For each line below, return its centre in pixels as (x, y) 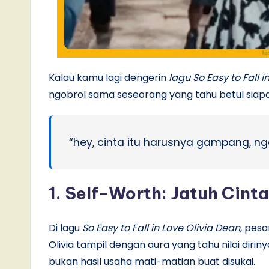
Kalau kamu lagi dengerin (109, 78)
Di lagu (64, 228)
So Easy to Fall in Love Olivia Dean (160, 228)
